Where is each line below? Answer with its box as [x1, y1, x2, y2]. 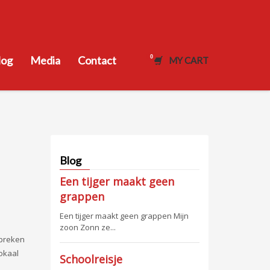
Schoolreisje [59, 252, 122, 266]
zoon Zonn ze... [59, 222, 116, 233]
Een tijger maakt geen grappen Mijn [59, 210, 189, 221]
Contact [78, 54, 116, 67]
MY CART [169, 55, 209, 66]
